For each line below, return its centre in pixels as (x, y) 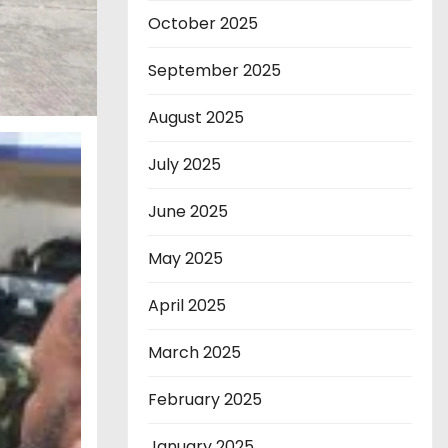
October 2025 (203, 24)
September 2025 (214, 71)
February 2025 (205, 400)
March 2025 (194, 353)
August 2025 (196, 118)
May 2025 (185, 259)
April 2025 (187, 306)
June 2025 (188, 212)
